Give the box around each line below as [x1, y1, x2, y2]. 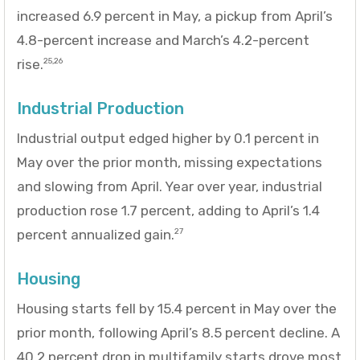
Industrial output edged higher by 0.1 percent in [17, 129, 319, 146]
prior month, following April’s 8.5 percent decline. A [17, 324, 340, 341]
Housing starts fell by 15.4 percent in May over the [17, 300, 337, 317]
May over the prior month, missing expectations [17, 153, 322, 170]
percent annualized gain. [17, 226, 174, 243]
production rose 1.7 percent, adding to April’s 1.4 [17, 202, 320, 219]
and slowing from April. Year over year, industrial [17, 178, 322, 194]
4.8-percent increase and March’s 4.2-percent [17, 31, 309, 48]
